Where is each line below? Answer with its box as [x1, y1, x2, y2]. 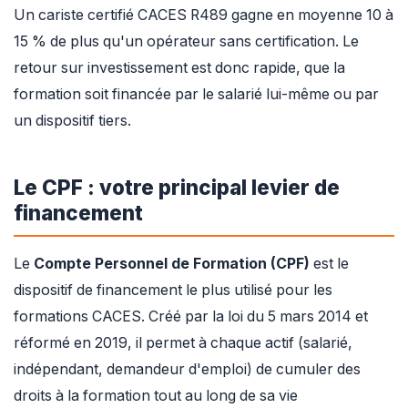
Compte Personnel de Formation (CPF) [34, 254, 310, 272]
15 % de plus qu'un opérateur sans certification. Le [14, 33, 359, 51]
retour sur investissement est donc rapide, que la [14, 59, 345, 77]
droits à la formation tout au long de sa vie [14, 386, 298, 404]
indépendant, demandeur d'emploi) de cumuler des [14, 360, 361, 378]
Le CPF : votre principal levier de [14, 175, 340, 200]
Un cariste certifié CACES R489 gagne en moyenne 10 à [14, 6, 393, 25]
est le [310, 254, 349, 272]
